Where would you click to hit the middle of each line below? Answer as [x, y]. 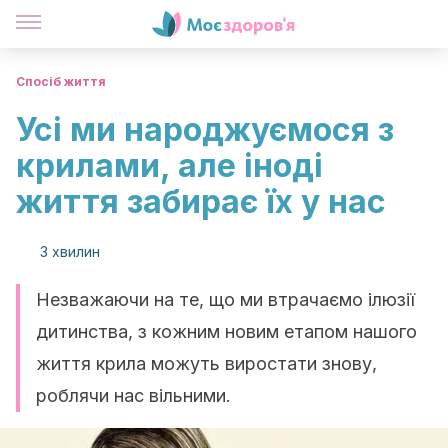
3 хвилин [70, 251]
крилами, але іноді [169, 165]
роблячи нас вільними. [133, 395]
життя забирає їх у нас [201, 201]
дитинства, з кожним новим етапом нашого [226, 331]
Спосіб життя [61, 81]
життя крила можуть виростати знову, [206, 363]
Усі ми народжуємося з [205, 129]
